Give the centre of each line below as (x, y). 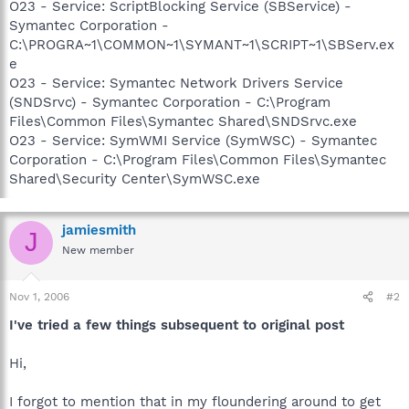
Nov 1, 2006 (39, 297)
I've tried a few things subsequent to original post (177, 325)
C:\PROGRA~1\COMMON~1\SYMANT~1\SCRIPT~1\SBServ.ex (202, 44)
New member (98, 250)
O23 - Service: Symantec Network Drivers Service (176, 83)
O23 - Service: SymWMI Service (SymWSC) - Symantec (193, 140)
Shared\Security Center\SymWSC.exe (135, 178)
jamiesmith (99, 230)
